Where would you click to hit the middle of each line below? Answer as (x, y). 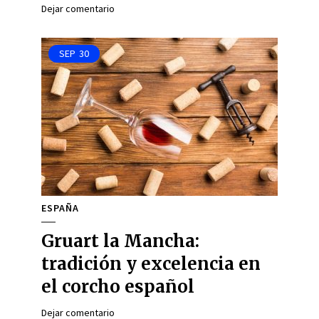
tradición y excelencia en (151, 264)
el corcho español (118, 287)
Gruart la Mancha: (120, 241)
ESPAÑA (60, 208)
